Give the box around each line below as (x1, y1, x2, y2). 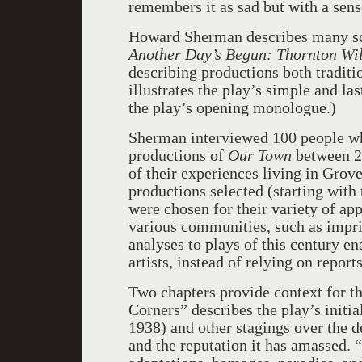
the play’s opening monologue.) (128, 99, 336, 116)
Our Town (228, 146, 292, 164)
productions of (128, 146, 228, 164)
